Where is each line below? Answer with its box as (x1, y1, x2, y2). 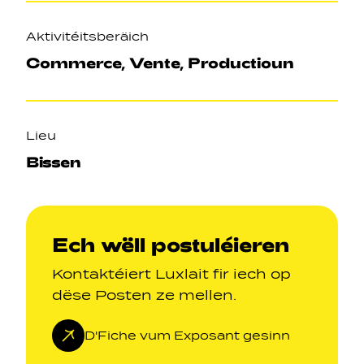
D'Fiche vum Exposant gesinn (84, 329, 290, 342)
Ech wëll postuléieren (52, 232, 289, 256)
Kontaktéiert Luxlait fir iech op (52, 266, 291, 282)
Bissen (26, 153, 81, 171)
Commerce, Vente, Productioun (26, 54, 294, 71)
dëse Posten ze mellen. (52, 288, 236, 303)
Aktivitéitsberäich (26, 30, 149, 43)
